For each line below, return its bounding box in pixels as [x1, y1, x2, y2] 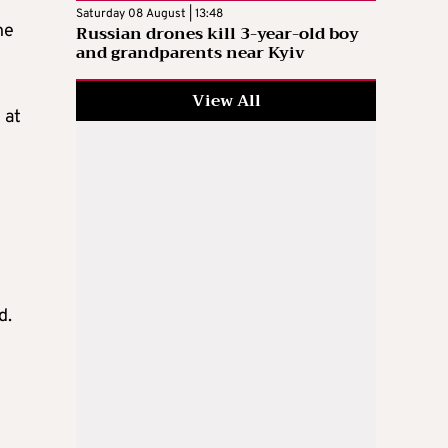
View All [191, 86, 261, 115]
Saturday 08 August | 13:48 [76, 5, 223, 22]
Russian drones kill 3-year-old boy [76, 19, 359, 48]
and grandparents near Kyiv [76, 38, 305, 67]
